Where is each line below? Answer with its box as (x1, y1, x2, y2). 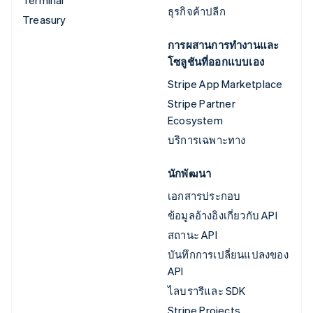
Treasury (22, 13, 66, 27)
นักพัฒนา (168, 166, 212, 181)
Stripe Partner (168, 96, 235, 111)
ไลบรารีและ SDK (168, 284, 246, 298)
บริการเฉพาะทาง (168, 133, 246, 147)
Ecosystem (168, 113, 223, 128)
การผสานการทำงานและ (168, 38, 279, 52)
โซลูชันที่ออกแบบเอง (168, 54, 264, 69)
